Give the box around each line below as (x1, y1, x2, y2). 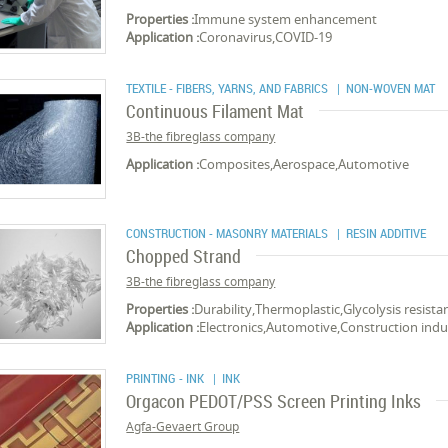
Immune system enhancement (194, 10, 378, 28)
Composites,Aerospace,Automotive (199, 155, 410, 173)
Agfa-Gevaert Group (126, 418, 240, 435)
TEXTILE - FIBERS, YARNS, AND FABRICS (126, 79, 332, 97)
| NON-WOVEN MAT (331, 79, 436, 97)
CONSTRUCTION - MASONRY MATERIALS (126, 224, 332, 242)
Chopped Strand (126, 244, 242, 268)
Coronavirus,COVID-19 (199, 28, 333, 46)
